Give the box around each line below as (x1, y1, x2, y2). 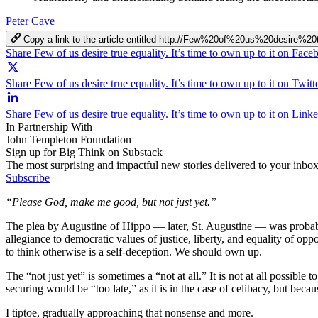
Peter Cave (6, 14, 55, 27)
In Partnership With (6, 120, 92, 133)
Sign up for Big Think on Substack (6, 146, 163, 158)
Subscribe (6, 171, 50, 184)
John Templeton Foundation (6, 133, 131, 146)
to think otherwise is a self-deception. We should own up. (6, 245, 265, 258)
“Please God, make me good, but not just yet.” (6, 195, 219, 208)
